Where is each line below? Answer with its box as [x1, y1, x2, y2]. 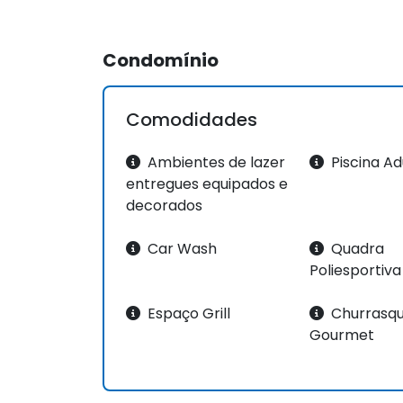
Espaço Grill [144, 302, 230, 324]
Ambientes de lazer [144, 151, 285, 173]
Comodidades [126, 106, 257, 132]
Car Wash [144, 237, 217, 259]
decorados [126, 194, 202, 216]
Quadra [327, 237, 385, 259]
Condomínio [103, 47, 219, 73]
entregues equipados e [126, 173, 288, 194]
